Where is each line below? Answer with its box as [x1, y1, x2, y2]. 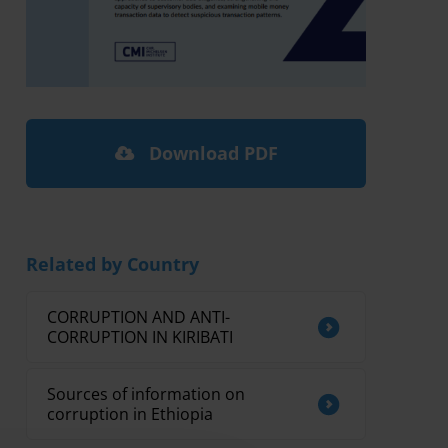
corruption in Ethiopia [47, 402, 213, 425]
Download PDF [143, 140, 278, 165]
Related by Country [26, 251, 199, 276]
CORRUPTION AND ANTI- [47, 305, 230, 328]
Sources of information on [47, 382, 245, 405]
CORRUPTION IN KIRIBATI [47, 325, 233, 348]
